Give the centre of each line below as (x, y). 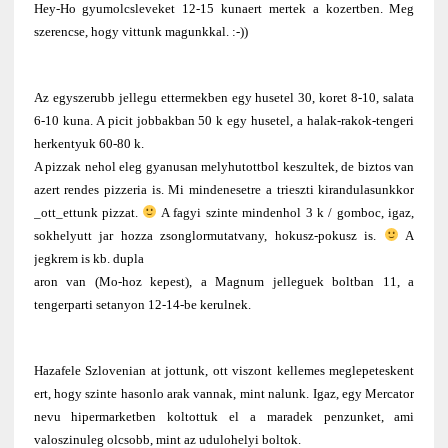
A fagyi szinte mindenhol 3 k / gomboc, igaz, (286, 213)
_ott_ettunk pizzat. (88, 213)
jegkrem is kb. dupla (88, 259)
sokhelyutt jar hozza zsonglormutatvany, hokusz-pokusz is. (209, 236)
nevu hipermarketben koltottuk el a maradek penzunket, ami (224, 417)
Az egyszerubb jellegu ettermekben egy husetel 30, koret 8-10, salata (224, 98)
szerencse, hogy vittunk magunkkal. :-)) (140, 32)
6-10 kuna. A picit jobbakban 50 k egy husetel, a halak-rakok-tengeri (224, 121)
